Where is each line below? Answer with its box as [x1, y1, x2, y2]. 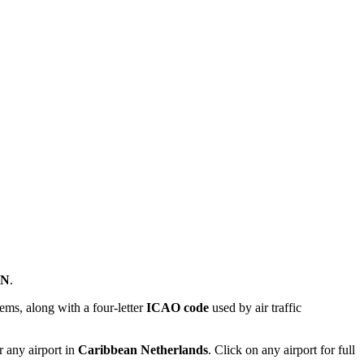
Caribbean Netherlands [78, 343, 208, 357]
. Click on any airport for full [208, 343, 355, 357]
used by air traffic [209, 301, 301, 315]
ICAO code [146, 301, 209, 315]
